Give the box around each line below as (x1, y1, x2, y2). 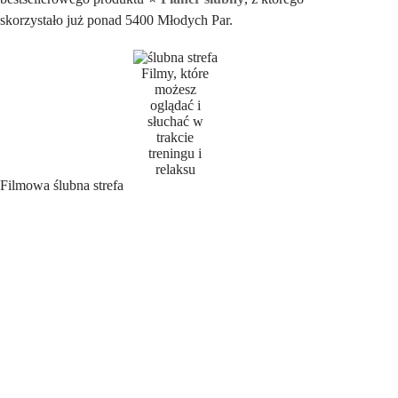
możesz (154, 82, 196, 97)
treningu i (148, 146, 203, 161)
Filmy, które (141, 66, 210, 81)
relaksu (155, 162, 195, 177)
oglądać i (149, 98, 201, 113)
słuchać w (147, 114, 203, 129)
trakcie (156, 130, 195, 145)
